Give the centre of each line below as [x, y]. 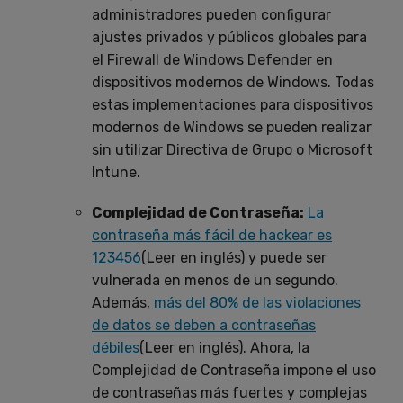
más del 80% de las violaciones [257, 302]
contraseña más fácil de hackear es [212, 235]
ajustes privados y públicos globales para [229, 37]
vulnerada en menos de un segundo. [215, 280]
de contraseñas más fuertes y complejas [229, 392]
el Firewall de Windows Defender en [212, 59]
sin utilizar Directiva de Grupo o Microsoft [232, 149]
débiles [116, 347]
